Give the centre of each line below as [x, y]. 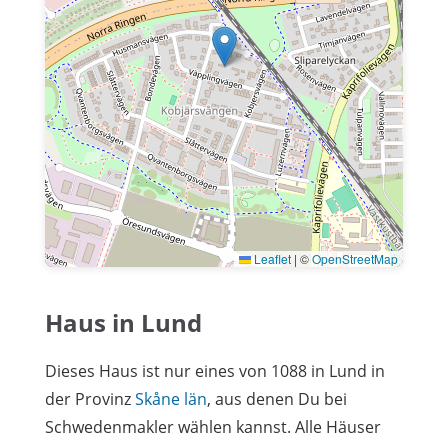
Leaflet [271, 258]
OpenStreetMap [355, 258]
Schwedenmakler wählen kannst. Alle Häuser [213, 426]
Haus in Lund [123, 322]
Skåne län [171, 398]
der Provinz [90, 398]
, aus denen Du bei [277, 398]
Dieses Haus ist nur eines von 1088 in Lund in [215, 370]
